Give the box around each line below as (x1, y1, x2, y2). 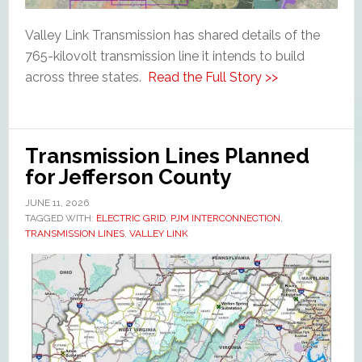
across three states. (24, 69, 148, 86)
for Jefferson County (24, 165, 231, 190)
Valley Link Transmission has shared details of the (24, 27, 320, 44)
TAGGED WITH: (24, 213, 96, 225)
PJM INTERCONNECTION (170, 213, 280, 225)
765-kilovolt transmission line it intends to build (24, 48, 305, 65)
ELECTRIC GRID (95, 213, 166, 225)
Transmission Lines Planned (24, 144, 309, 169)
